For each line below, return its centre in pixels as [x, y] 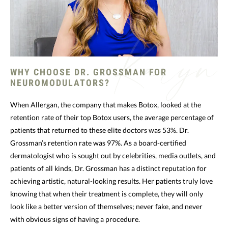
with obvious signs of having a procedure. [75, 219]
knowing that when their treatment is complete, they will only [107, 193]
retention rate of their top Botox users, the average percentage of [112, 117]
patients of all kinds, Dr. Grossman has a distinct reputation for [108, 168]
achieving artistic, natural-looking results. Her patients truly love [111, 181]
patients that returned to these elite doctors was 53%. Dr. [99, 130]
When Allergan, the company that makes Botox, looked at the [106, 104]
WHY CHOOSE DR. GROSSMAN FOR [89, 72]
